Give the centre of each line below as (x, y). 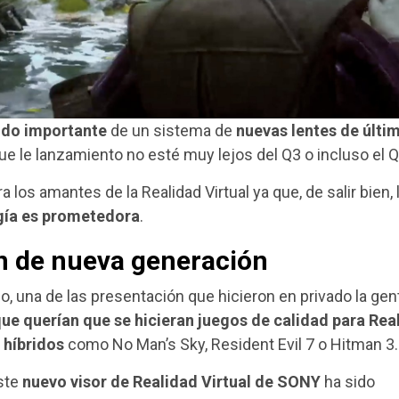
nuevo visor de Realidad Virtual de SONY (171, 381)
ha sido (348, 381)
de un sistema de (171, 130)
